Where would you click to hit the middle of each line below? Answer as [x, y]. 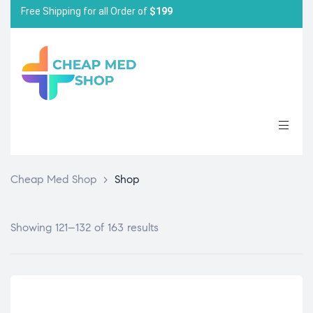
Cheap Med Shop [53, 179]
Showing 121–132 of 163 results [85, 227]
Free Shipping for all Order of [85, 11]
